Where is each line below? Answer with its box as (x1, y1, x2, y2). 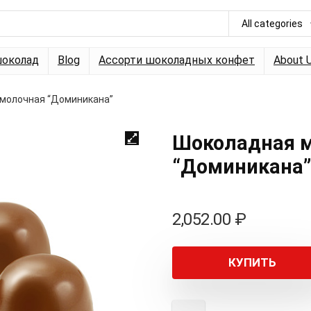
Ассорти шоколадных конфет (99, 53, 255, 67)
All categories (242, 18, 303, 29)
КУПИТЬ (228, 255, 276, 269)
